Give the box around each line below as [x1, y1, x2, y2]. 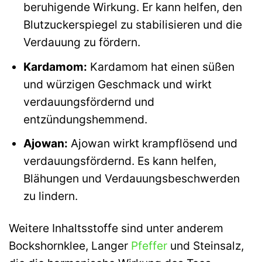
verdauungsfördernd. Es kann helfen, [23, 154, 216, 168]
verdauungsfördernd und [23, 94, 154, 109]
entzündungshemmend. [23, 112, 147, 126]
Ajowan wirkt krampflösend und [67, 136, 237, 151]
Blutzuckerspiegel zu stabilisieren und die [23, 18, 242, 32]
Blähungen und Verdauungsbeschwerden [23, 171, 240, 186]
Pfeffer [131, 239, 167, 253]
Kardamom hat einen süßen [87, 59, 235, 74]
